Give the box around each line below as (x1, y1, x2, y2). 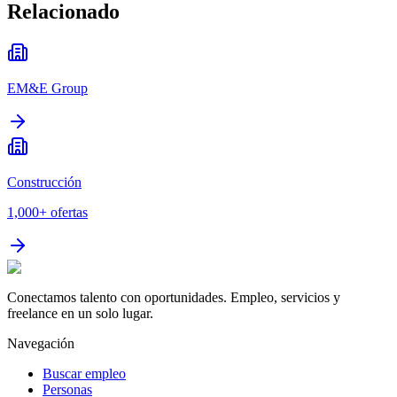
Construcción (7, 175, 82, 191)
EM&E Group (7, 81, 88, 97)
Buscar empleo (43, 366, 126, 382)
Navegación (7, 336, 74, 352)
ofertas (51, 205, 88, 221)
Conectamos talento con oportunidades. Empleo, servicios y (7, 290, 340, 306)
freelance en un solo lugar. (7, 306, 153, 322)
